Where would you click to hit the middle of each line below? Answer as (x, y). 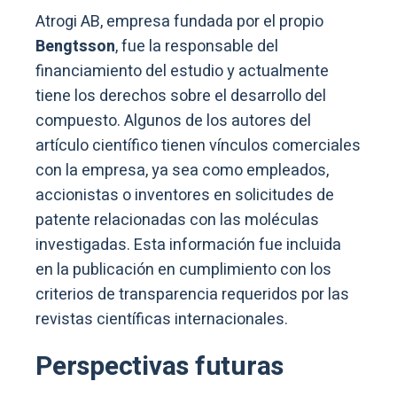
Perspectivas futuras (160, 367)
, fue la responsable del (197, 47)
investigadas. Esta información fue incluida (188, 245)
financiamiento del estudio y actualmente (182, 72)
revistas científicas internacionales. (162, 320)
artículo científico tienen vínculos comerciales (198, 146)
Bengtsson (75, 47)
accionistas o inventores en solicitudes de (185, 196)
